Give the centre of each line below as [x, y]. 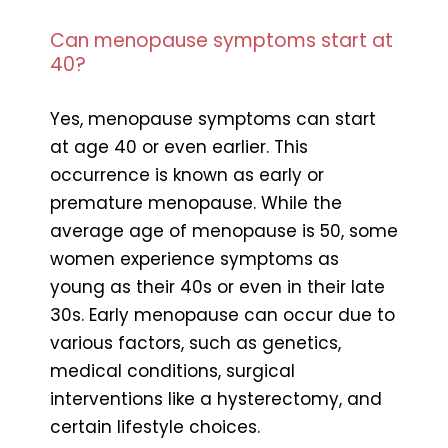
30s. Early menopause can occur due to [222, 314]
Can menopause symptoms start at [221, 40]
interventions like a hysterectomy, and [216, 398]
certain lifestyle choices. [155, 426]
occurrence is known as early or [187, 174]
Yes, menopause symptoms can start [213, 118]
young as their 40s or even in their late [217, 286]
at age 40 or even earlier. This [179, 146]
